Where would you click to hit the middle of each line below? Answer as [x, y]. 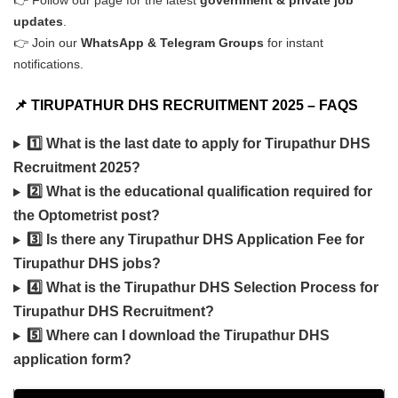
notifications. [48, 64]
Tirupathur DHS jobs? [87, 264]
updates [38, 22]
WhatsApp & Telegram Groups [172, 43]
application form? [72, 360]
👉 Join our [47, 43]
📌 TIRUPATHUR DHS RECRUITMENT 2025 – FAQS [186, 106]
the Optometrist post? [87, 216]
